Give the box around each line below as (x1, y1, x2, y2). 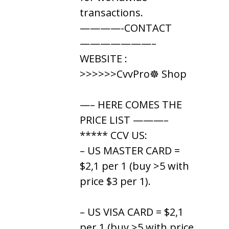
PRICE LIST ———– (80, 112, 169, 127)
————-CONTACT (80, 20, 172, 35)
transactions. (80, 5, 143, 19)
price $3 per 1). (80, 174, 151, 188)
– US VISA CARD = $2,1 (80, 204, 184, 219)
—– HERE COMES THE (80, 97, 182, 111)
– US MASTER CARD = (80, 143, 180, 157)
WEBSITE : (80, 51, 127, 65)
